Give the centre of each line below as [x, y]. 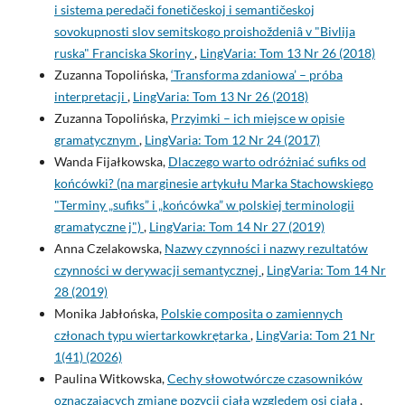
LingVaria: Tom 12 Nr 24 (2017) [232, 140]
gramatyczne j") [99, 227]
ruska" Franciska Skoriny [124, 53]
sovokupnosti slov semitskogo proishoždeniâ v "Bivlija [204, 32]
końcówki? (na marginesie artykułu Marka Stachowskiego [213, 184]
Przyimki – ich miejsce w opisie [257, 118]
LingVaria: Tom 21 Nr [315, 335]
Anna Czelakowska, [109, 249]
